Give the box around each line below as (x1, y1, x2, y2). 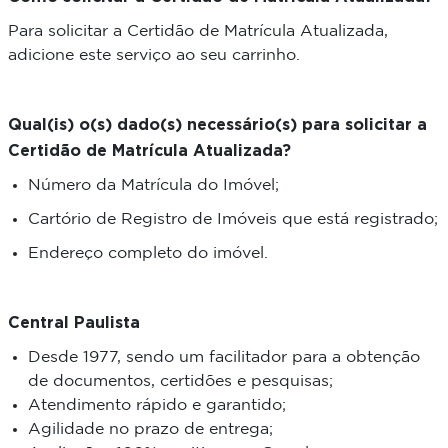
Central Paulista (7, 313, 140, 332)
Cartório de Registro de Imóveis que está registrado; (27, 212, 438, 228)
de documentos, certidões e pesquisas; (27, 374, 333, 390)
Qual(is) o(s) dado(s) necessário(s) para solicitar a (7, 115, 427, 134)
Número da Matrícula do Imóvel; (27, 178, 279, 194)
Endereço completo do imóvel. (27, 246, 268, 262)
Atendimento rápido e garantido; (27, 398, 286, 414)
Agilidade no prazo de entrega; (27, 422, 273, 438)
